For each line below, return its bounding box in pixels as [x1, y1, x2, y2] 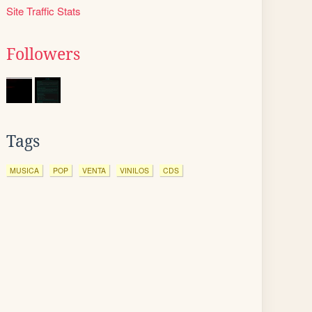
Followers [6, 45, 80, 63]
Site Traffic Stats [6, 3, 81, 18]
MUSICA [10, 165, 39, 175]
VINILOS [120, 165, 149, 175]
